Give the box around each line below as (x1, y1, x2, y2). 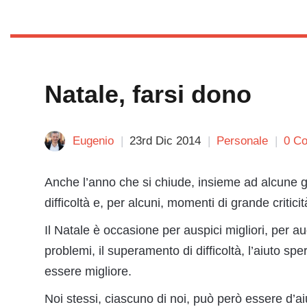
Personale (217, 134, 268, 147)
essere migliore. (45, 265, 132, 278)
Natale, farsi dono (45, 80, 251, 108)
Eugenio (73, 134, 114, 147)
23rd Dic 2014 (130, 134, 201, 147)
